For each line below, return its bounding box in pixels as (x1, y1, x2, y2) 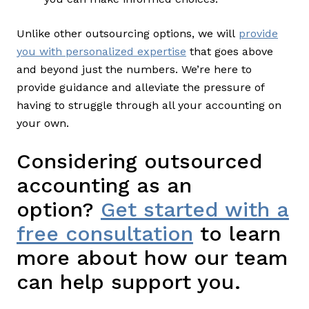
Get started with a (101, 197, 289, 221)
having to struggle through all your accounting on (17, 98, 281, 112)
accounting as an (17, 172, 192, 197)
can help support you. (17, 269, 241, 294)
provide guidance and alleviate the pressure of (17, 80, 264, 94)
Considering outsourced (17, 148, 263, 173)
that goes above (186, 44, 273, 58)
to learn (193, 221, 281, 246)
